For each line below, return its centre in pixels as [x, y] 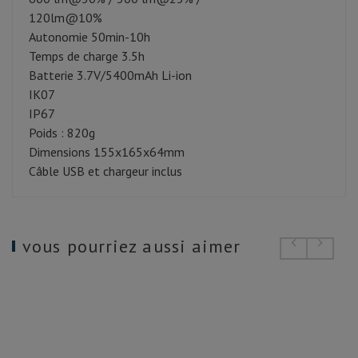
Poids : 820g [62, 133]
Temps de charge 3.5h [87, 56]
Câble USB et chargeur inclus [105, 171]
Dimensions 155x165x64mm [107, 152]
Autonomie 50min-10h [89, 37]
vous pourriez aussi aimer [132, 247]
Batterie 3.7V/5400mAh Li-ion [110, 76]
